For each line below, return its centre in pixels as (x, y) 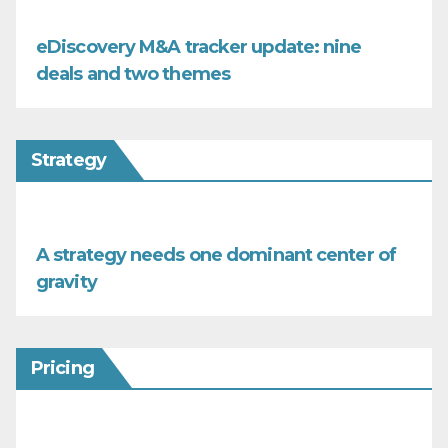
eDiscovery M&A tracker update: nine (199, 46)
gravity (66, 281)
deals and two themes (133, 73)
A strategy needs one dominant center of (216, 254)
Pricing (62, 367)
